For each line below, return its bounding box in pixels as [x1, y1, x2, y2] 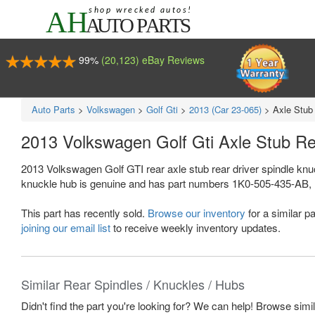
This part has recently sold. [21, 205, 148, 220]
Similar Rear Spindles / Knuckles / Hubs [21, 275, 245, 293]
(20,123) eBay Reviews [101, 53, 205, 67]
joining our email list [21, 220, 110, 235]
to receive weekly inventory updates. [110, 220, 281, 235]
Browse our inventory [148, 205, 245, 220]
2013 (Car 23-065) [189, 103, 262, 116]
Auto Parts [32, 103, 75, 116]
